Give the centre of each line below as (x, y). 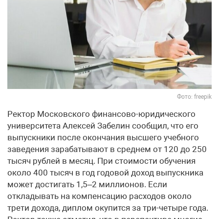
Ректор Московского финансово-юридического (101, 114)
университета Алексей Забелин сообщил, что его (103, 125)
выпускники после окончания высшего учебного (103, 137)
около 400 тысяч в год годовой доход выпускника (105, 172)
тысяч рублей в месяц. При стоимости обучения (101, 161)
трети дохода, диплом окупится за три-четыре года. (108, 208)
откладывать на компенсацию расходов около (99, 196)
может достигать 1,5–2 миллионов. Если (87, 184)
